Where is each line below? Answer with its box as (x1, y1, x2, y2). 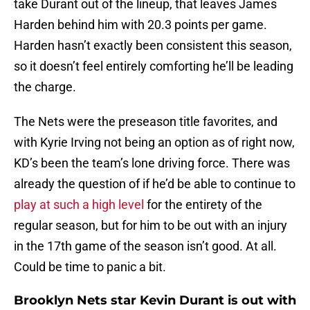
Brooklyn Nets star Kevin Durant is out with (14, 293, 296, 309)
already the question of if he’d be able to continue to (14, 176, 295, 192)
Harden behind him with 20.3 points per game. (14, 17, 267, 33)
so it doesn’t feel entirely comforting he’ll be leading (14, 59, 293, 74)
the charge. (14, 80, 76, 95)
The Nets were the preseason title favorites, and (14, 114, 277, 129)
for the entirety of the (144, 197, 262, 212)
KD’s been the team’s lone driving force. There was (14, 156, 290, 171)
